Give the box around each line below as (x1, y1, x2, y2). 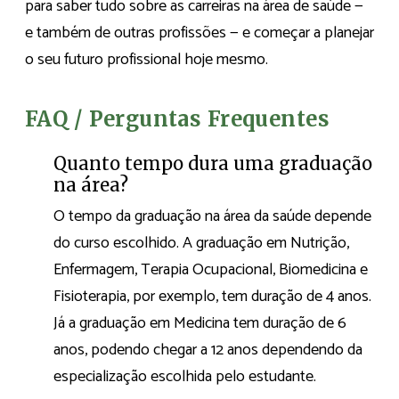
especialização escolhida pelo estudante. (53, 363, 316, 391)
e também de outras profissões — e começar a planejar (25, 20, 374, 47)
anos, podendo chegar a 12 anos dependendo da (53, 337, 362, 364)
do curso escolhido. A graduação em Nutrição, (53, 230, 349, 257)
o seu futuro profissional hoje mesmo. (25, 46, 268, 74)
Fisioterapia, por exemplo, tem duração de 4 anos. (53, 283, 371, 311)
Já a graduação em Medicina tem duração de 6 (53, 310, 346, 338)
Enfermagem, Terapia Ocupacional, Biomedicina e (53, 256, 368, 284)
